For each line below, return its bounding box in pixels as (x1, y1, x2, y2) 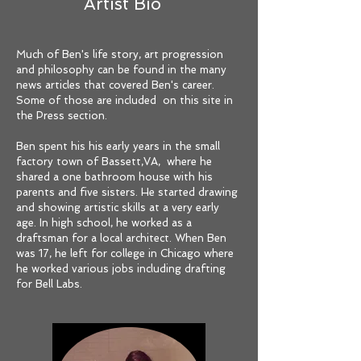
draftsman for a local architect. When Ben (16, 232, 226, 244)
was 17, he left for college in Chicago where (16, 247, 234, 259)
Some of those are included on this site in (16, 94, 233, 106)
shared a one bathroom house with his (16, 171, 213, 183)
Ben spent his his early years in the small (16, 140, 220, 152)
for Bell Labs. (16, 278, 85, 290)
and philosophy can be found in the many (16, 64, 226, 76)
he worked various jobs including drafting (16, 263, 226, 275)
